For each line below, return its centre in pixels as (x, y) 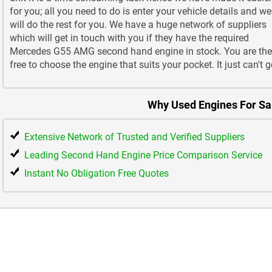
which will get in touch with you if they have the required (129, 38)
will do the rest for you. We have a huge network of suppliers (138, 25)
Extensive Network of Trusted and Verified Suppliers (134, 137)
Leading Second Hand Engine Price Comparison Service (143, 155)
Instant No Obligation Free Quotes (97, 174)
